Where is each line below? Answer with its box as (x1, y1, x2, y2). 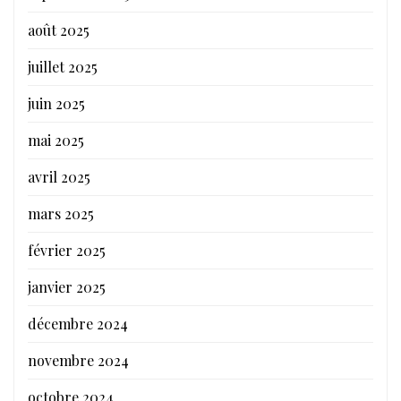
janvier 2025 (28, 277, 106, 296)
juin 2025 (28, 93, 85, 113)
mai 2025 (28, 130, 84, 149)
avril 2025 (28, 166, 90, 186)
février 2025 (28, 240, 106, 260)
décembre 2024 (28, 313, 128, 333)
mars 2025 (28, 203, 94, 223)
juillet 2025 (28, 56, 98, 76)
